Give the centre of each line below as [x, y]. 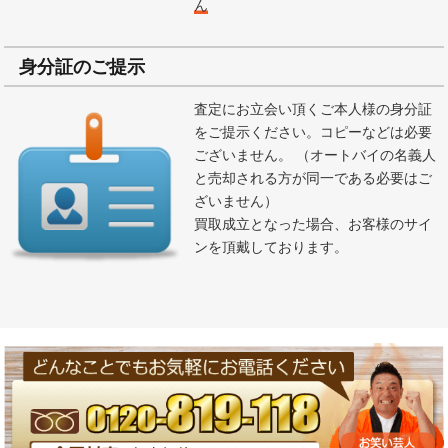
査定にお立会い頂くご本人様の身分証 [313, 107]
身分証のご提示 [82, 65]
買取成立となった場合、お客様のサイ [313, 222]
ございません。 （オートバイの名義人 [245, 153]
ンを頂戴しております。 [271, 245]
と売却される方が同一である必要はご [313, 176]
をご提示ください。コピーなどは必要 [313, 130]
